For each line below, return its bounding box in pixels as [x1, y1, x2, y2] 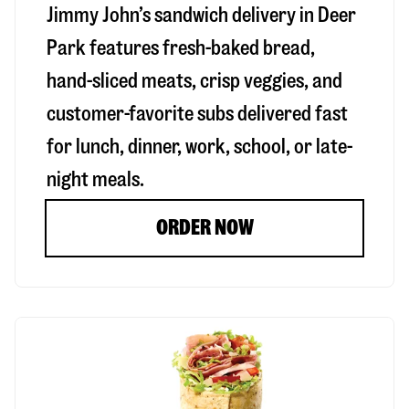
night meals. [47, 168, 144, 190]
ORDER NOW [155, 216, 254, 238]
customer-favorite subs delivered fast [47, 102, 348, 124]
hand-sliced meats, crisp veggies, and [47, 69, 342, 91]
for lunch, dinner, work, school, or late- [47, 135, 353, 157]
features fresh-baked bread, [86, 37, 315, 58]
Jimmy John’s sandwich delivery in [47, 4, 318, 26]
